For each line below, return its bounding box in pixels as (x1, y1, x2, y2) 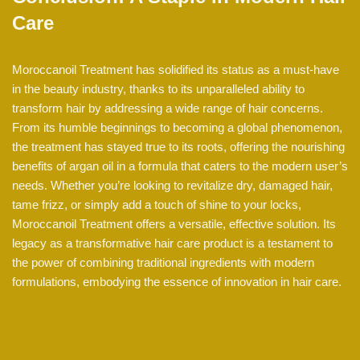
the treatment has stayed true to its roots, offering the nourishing (12, 140, 345, 154)
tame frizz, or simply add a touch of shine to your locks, (12, 198, 301, 212)
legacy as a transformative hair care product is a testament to (12, 236, 333, 251)
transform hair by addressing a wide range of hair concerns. (12, 101, 323, 116)
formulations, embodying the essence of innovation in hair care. (12, 275, 342, 289)
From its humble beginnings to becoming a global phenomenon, (12, 121, 342, 135)
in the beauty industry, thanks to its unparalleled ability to (12, 82, 305, 96)
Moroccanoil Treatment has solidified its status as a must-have (12, 63, 339, 77)
